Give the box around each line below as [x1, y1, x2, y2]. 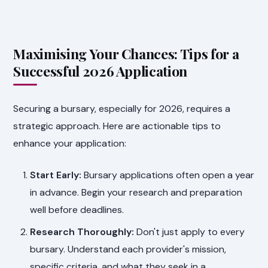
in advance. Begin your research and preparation [30, 186, 243, 199]
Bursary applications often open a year [81, 169, 255, 182]
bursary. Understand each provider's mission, [30, 243, 227, 256]
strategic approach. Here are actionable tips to [13, 120, 221, 133]
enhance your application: [13, 137, 127, 150]
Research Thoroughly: [30, 226, 135, 239]
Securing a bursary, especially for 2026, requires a [13, 102, 231, 115]
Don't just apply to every [134, 226, 245, 239]
